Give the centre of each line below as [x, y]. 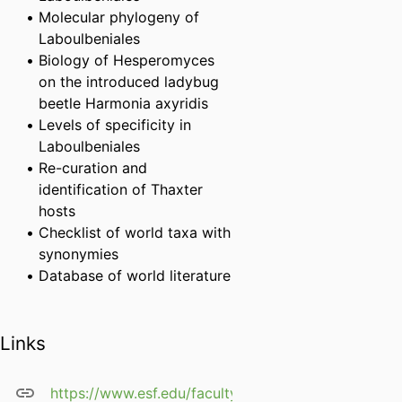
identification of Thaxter [121, 190]
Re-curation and [93, 168]
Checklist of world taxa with [135, 233]
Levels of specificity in [115, 125]
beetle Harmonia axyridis [124, 104]
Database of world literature [135, 276]
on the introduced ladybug [129, 82]
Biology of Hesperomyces [127, 61]
